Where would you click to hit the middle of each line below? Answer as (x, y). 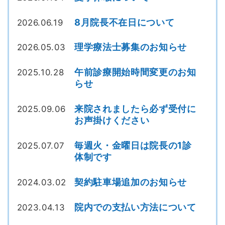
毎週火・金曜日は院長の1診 (133, 145)
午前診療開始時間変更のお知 (135, 72)
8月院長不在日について (124, 22)
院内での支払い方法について (135, 207)
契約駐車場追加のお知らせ (130, 182)
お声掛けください (112, 120)
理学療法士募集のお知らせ (130, 47)
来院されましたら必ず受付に (135, 109)
